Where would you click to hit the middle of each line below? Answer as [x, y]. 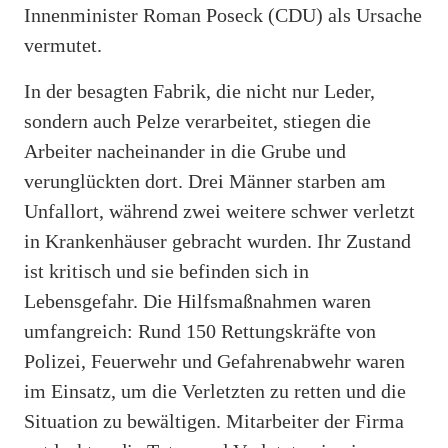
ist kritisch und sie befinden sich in [166, 270]
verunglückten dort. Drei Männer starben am [205, 180]
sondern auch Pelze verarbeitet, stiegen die [197, 120]
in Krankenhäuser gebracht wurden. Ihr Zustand [217, 240]
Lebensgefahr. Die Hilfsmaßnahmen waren [197, 300]
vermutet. [63, 44]
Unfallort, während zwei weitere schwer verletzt [219, 210]
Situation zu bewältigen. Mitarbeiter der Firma [214, 420]
